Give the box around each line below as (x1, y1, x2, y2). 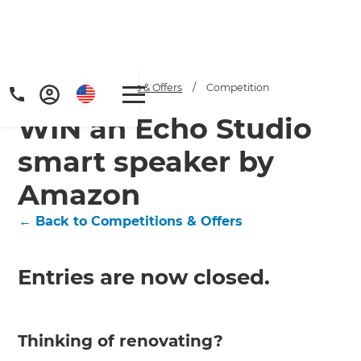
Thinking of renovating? (18, 330, 224, 351)
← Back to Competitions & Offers (19, 213, 243, 229)
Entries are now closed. (18, 263, 271, 290)
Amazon (18, 176, 141, 212)
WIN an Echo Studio (18, 110, 313, 146)
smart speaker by (18, 143, 275, 179)
